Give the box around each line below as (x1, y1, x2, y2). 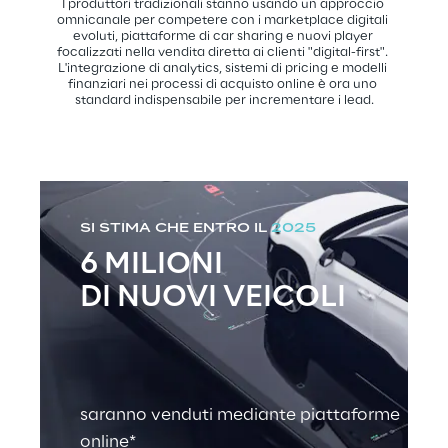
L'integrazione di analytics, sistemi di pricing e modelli (58, 62, 390, 76)
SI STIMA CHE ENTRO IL (80, 222, 267, 236)
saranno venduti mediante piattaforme (80, 406, 404, 425)
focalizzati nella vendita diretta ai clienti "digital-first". (57, 46, 391, 60)
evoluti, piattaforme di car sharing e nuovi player (72, 30, 376, 44)
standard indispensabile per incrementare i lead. (74, 94, 374, 108)
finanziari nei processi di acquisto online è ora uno (68, 78, 380, 92)
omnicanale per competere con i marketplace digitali (57, 14, 391, 28)
